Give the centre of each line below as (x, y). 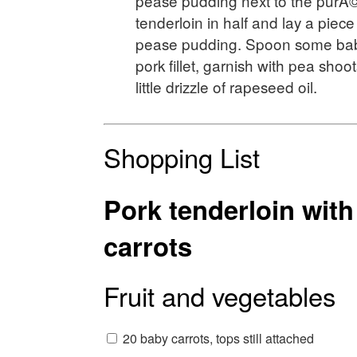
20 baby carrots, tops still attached (218, 338)
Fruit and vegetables (219, 295)
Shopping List (181, 156)
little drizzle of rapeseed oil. (226, 86)
